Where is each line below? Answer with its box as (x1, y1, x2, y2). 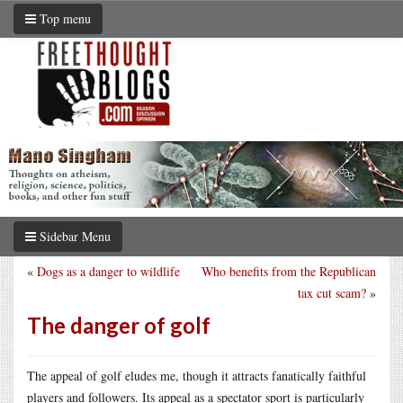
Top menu (36, 10, 91, 27)
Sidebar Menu (36, 227, 111, 245)
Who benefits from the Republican (201, 262, 376, 280)
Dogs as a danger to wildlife (37, 262, 180, 280)
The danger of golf (27, 311, 210, 338)
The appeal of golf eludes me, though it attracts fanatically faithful (27, 366, 366, 384)
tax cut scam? (298, 283, 366, 301)
